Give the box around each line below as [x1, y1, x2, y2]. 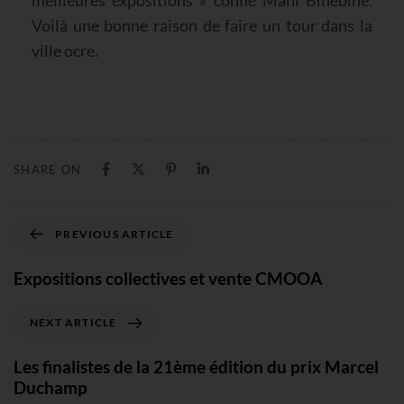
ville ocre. [32, 40, 98, 60]
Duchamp [14, 377, 87, 399]
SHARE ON [14, 161, 82, 177]
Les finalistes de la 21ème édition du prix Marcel [14, 356, 379, 378]
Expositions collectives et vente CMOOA [14, 267, 322, 289]
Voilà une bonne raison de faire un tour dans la [32, 14, 372, 35]
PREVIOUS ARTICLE [55, 226, 174, 241]
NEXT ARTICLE [30, 316, 117, 330]
